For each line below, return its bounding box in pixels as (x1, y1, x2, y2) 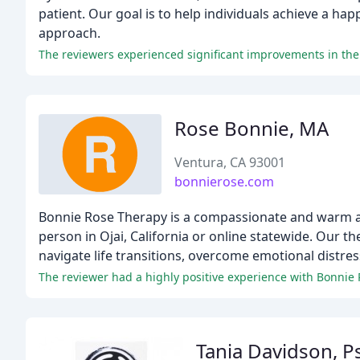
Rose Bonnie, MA (174, 115, 329, 141)
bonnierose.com (174, 173, 275, 190)
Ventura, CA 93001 (174, 153, 286, 171)
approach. (39, 24, 100, 42)
